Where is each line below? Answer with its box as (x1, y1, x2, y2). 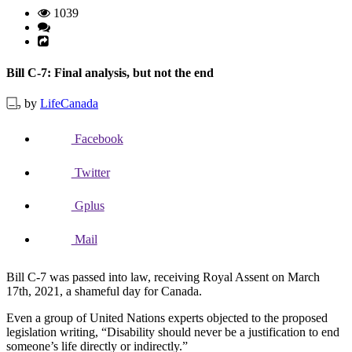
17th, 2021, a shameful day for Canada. (6, 284, 202, 298)
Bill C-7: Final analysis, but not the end (6, 65, 214, 79)
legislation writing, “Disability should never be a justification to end (6, 324, 339, 339)
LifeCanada (40, 96, 98, 110)
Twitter (71, 165, 110, 179)
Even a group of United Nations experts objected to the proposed (6, 310, 328, 324)
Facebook (71, 131, 123, 145)
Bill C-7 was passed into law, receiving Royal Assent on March (6, 269, 320, 284)
